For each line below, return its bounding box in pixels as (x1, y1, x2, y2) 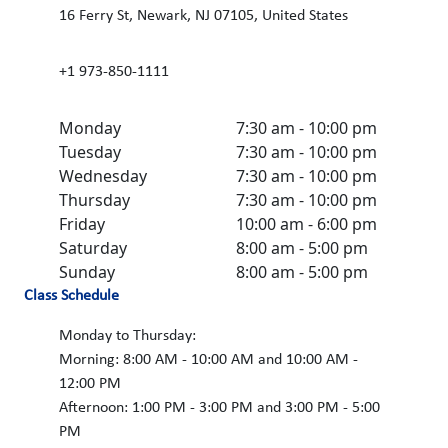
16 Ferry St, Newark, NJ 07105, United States (59, 7, 349, 24)
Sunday (59, 260, 116, 283)
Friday (59, 212, 106, 235)
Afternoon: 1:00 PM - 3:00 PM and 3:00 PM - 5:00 (59, 399, 381, 416)
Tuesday (59, 140, 122, 163)
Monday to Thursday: (59, 327, 197, 344)
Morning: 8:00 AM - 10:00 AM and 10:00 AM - (59, 351, 359, 368)
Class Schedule (24, 287, 119, 304)
